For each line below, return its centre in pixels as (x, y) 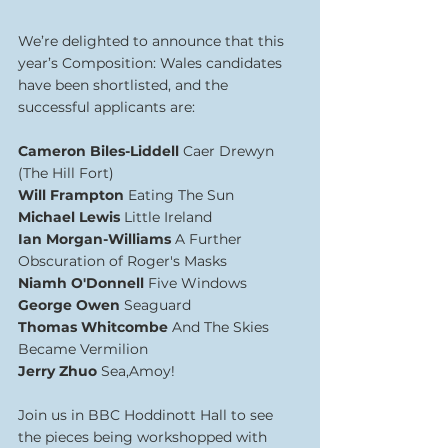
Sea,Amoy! (138, 371)
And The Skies (222, 327)
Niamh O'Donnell (83, 283)
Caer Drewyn (230, 151)
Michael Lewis (71, 217)
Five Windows (197, 283)
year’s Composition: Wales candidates (152, 63)
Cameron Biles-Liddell (100, 151)
